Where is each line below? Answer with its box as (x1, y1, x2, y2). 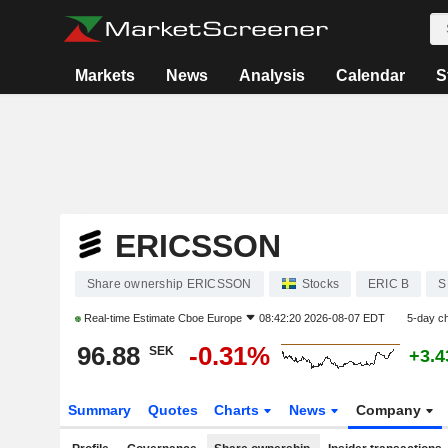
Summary (67, 402, 131, 418)
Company (356, 402, 426, 418)
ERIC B (368, 277, 410, 291)
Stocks (301, 277, 339, 291)
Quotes (147, 402, 198, 418)
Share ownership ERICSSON (86, 277, 252, 291)
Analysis (238, 67, 305, 84)
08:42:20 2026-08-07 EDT (258, 312, 385, 324)
